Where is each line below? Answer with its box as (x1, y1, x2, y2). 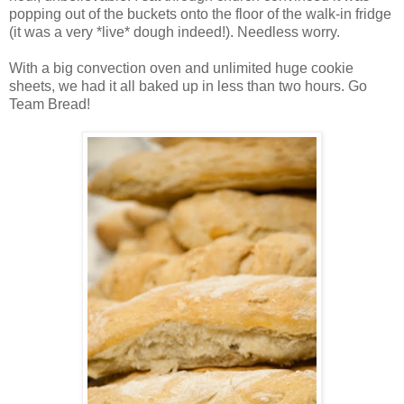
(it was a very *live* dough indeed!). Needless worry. (9, 23, 340, 40)
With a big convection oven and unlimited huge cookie (9, 60, 353, 76)
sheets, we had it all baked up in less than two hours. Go (9, 78, 367, 94)
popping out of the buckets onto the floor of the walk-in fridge (9, 5, 391, 22)
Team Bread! (9, 96, 90, 112)
